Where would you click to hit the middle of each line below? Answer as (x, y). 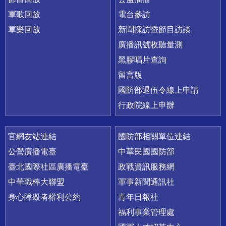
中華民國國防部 (147, 151)
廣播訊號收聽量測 (151, 44)
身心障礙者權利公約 (44, 197)
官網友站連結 (32, 136)
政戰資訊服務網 (147, 166)
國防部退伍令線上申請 (159, 90)
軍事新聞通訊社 (147, 182)
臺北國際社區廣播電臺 (48, 166)
